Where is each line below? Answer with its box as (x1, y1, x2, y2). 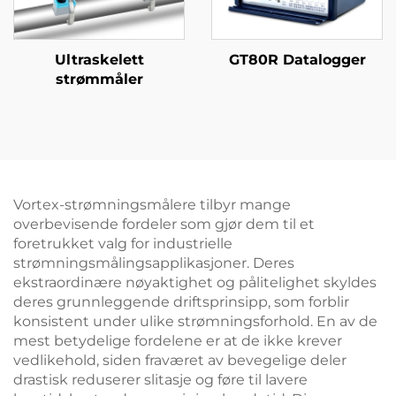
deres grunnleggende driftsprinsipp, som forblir (13, 293, 349, 310)
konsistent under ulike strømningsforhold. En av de (13, 313, 377, 330)
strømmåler (55, 71, 143, 88)
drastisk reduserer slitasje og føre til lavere (13, 371, 308, 388)
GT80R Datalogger (228, 51, 366, 68)
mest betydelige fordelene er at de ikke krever (13, 332, 342, 349)
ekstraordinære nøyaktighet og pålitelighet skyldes (13, 274, 377, 291)
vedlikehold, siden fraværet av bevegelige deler (13, 352, 346, 369)
